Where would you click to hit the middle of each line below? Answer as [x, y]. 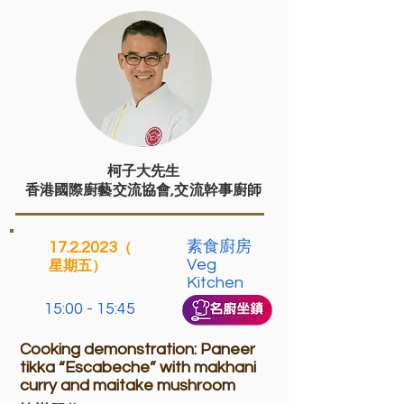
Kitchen [215, 283]
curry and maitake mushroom [128, 386]
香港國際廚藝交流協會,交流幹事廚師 [143, 190]
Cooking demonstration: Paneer [138, 349]
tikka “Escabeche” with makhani [138, 367]
